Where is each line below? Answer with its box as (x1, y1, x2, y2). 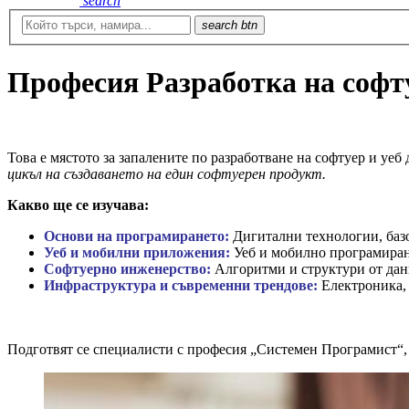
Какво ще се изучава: (7, 197, 149, 214)
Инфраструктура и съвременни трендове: (44, 278, 318, 294)
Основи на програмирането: (44, 228, 229, 245)
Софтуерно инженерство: (44, 261, 211, 278)
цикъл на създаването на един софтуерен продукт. (7, 166, 326, 183)
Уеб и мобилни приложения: (44, 245, 230, 261)
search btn (202, 18, 257, 33)
